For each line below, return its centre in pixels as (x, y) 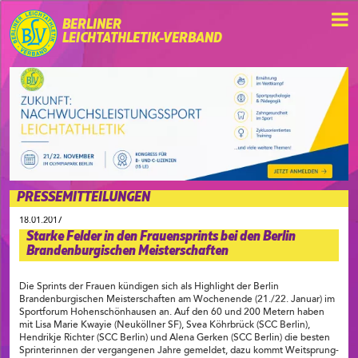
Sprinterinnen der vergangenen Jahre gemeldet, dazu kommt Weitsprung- (179, 351)
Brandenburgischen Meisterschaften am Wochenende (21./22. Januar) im (177, 300)
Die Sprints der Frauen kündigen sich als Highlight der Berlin (149, 287)
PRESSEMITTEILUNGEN (84, 197)
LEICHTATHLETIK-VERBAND (142, 38)
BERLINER (93, 25)
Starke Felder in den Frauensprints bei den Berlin (161, 237)
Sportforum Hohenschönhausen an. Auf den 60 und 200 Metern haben (172, 313)
